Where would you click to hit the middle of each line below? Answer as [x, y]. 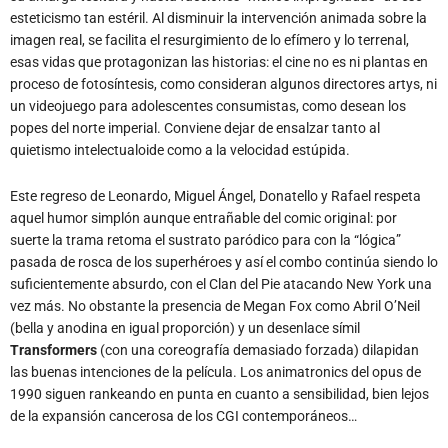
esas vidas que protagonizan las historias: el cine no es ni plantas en [219, 61]
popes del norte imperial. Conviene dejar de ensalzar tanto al [195, 127]
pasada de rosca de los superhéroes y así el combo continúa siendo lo [224, 261]
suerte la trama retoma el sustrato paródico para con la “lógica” [205, 239]
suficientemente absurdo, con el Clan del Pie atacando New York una [221, 283]
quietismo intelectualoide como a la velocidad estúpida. [180, 149]
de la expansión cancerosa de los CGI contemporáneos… [183, 415]
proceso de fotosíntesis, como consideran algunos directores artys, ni [223, 83]
